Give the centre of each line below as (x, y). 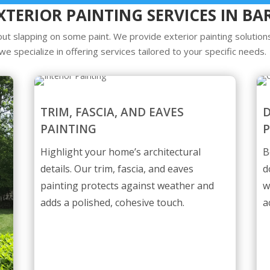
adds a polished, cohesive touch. (112, 202)
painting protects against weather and (127, 185)
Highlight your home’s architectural (120, 152)
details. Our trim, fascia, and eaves (117, 168)
